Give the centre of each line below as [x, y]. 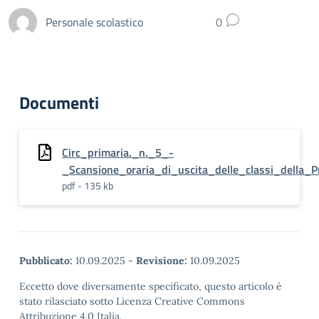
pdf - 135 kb [88, 185]
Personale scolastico [94, 22]
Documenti [59, 103]
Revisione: [162, 261]
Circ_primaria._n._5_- [118, 152]
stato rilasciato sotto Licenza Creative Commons [132, 301]
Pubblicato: [46, 261]
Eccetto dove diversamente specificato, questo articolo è [151, 286]
